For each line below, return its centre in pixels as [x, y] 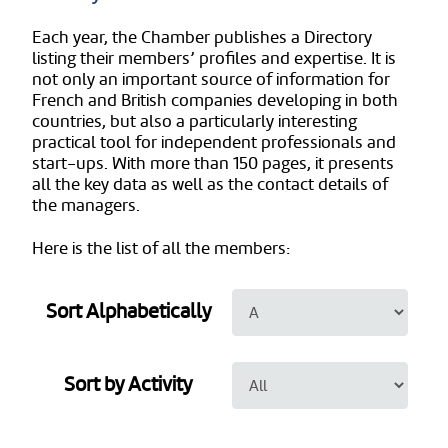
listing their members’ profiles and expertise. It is [214, 58]
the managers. [86, 205]
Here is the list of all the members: [161, 248]
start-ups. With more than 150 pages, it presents [213, 163]
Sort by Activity [128, 384]
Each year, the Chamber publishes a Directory [202, 37]
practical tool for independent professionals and [214, 142]
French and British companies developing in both [215, 100]
